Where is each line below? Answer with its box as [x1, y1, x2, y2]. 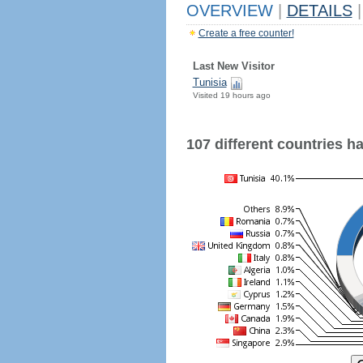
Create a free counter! [198, 28, 294, 39]
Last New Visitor [192, 60, 275, 72]
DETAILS [286, 2, 352, 19]
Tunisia [192, 76, 227, 88]
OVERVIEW [186, 2, 278, 19]
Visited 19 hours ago [192, 91, 271, 100]
